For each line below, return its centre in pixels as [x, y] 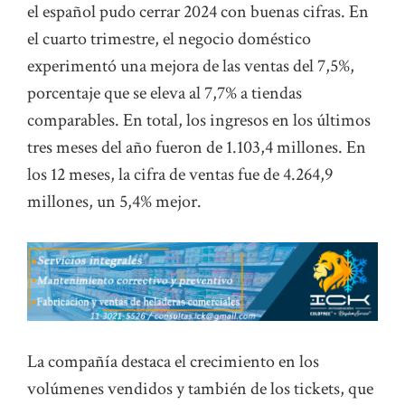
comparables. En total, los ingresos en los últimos [199, 120]
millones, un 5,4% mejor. [114, 201]
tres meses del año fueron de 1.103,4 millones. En [197, 147]
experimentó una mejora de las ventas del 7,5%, [191, 66]
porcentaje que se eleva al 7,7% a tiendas [165, 93]
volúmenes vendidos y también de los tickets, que [200, 388]
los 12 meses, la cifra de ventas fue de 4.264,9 [180, 174]
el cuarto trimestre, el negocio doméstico [169, 38]
